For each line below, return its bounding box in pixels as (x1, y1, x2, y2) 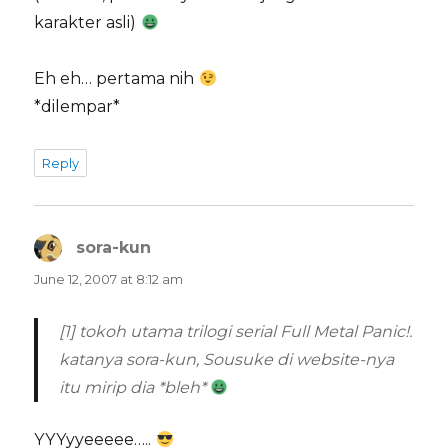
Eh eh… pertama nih (34, 69, 199, 89)
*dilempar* (34, 97, 121, 117)
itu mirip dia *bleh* (58, 378, 210, 398)
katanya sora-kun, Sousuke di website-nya (58, 350, 394, 370)
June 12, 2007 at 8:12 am (34, 271, 184, 288)
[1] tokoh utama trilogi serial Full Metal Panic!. (58, 322, 412, 342)
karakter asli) (34, 13, 141, 33)
